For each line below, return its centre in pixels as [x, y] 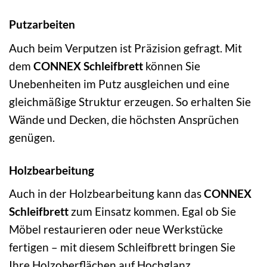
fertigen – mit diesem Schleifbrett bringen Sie [122, 247]
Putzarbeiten [42, 24]
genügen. [32, 137]
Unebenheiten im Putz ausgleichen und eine [119, 83]
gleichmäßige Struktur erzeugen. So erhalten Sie [130, 101]
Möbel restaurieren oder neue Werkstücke [116, 229]
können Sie [172, 66]
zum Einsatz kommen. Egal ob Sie [152, 212]
